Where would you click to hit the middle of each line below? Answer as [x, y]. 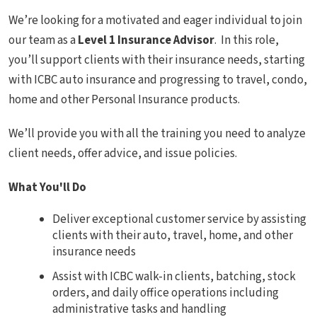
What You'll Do [47, 188]
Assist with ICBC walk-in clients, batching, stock [174, 277]
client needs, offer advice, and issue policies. [123, 154]
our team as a [43, 41]
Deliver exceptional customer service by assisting [179, 220]
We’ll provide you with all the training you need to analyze [157, 134]
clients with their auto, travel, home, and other [173, 236]
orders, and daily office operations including [166, 293]
